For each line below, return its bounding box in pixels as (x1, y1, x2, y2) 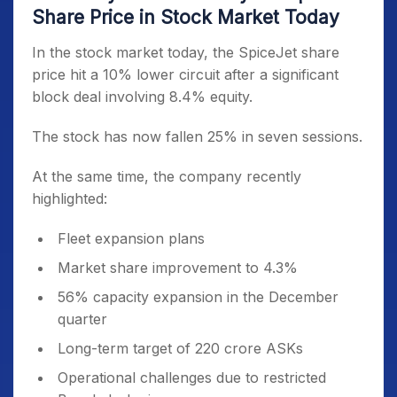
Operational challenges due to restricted (58, 369, 326, 387)
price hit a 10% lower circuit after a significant (32, 66, 339, 84)
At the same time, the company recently (32, 167, 301, 186)
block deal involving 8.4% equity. (32, 88, 253, 106)
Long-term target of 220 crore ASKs (58, 339, 303, 358)
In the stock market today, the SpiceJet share (32, 43, 339, 62)
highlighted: (32, 190, 107, 208)
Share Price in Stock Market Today (32, 6, 339, 29)
